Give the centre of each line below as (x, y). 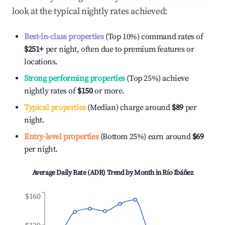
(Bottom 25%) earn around (145, 137)
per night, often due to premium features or (119, 49)
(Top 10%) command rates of (153, 37)
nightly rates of (51, 91)
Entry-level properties (62, 137)
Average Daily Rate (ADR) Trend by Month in (97, 173)
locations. (41, 62)
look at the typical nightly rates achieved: (90, 11)
